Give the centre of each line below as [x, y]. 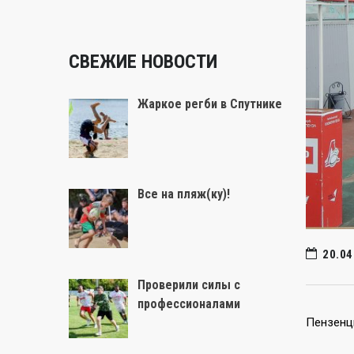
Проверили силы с [189, 284]
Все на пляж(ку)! [184, 194]
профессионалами [189, 303]
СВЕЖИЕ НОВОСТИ [143, 62]
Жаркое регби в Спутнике [210, 104]
